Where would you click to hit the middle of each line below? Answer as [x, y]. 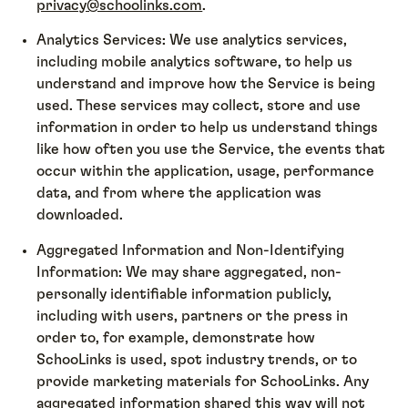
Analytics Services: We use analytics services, [192, 41]
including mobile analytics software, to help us [195, 62]
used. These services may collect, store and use [199, 106]
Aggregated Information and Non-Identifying [191, 250]
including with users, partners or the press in [193, 316]
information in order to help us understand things [208, 128]
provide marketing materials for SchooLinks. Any [203, 381]
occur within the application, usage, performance [206, 172]
